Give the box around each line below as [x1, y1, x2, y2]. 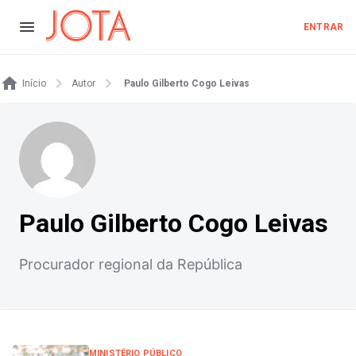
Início [22, 78, 46, 89]
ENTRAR [304, 21, 343, 33]
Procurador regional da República [19, 256, 242, 273]
